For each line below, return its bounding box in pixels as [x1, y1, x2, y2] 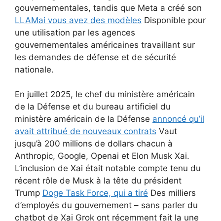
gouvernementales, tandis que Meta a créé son [15, 2, 202, 13]
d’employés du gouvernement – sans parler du [15, 200, 198, 211]
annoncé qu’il [152, 114, 204, 124]
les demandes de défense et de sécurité [15, 52, 176, 62]
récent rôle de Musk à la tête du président [15, 176, 182, 186]
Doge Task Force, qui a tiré [42, 188, 148, 198]
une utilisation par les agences [15, 27, 135, 37]
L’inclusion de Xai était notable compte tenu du [15, 163, 201, 174]
